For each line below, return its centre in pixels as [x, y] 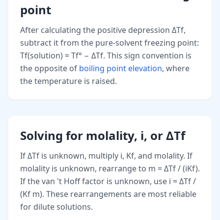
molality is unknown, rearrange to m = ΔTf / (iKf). [110, 169]
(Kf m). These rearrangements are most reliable [108, 194]
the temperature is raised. [69, 81]
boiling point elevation [121, 69]
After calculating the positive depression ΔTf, [103, 30]
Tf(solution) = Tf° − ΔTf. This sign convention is [106, 56]
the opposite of [50, 69]
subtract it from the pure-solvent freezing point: [110, 43]
